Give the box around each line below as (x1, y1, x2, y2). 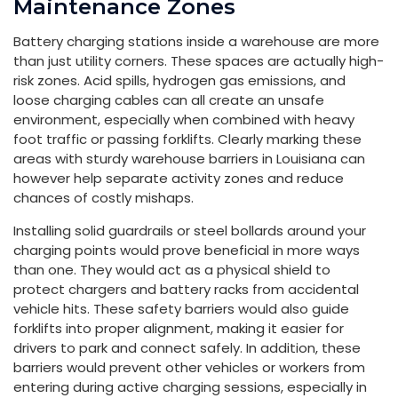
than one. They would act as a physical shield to (13, 259, 330, 279)
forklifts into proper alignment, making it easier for (13, 318, 344, 338)
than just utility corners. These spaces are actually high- (13, 51, 384, 70)
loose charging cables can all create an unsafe (13, 90, 324, 109)
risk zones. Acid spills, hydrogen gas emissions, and (13, 70, 346, 90)
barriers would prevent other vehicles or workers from (13, 357, 365, 377)
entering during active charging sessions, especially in (13, 377, 367, 396)
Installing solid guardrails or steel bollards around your (13, 220, 366, 240)
